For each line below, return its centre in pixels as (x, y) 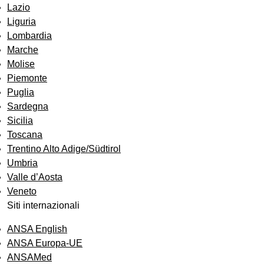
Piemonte (27, 78)
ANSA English (37, 229)
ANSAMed (29, 258)
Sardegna (28, 107)
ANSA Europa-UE (45, 243)
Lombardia (29, 36)
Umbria (22, 163)
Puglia (21, 93)
